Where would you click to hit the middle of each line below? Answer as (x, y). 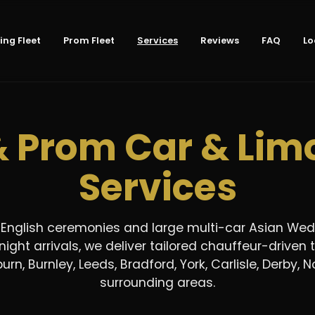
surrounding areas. (157, 282)
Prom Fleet (89, 40)
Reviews (220, 40)
